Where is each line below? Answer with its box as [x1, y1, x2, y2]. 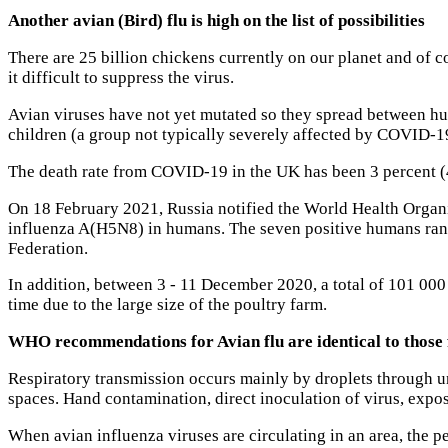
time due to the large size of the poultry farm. [8, 295, 327, 315]
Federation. [8, 238, 92, 258]
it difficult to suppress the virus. [8, 68, 234, 88]
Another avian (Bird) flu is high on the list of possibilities [8, 11, 425, 31]
